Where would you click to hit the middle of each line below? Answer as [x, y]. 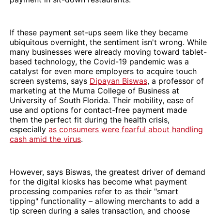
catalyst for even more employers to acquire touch [103, 71]
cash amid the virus [45, 139]
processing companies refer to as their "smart [94, 191]
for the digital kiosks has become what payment [98, 181]
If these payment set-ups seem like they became [99, 32]
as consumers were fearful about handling [126, 129]
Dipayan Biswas [118, 81]
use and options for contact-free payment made [98, 110]
